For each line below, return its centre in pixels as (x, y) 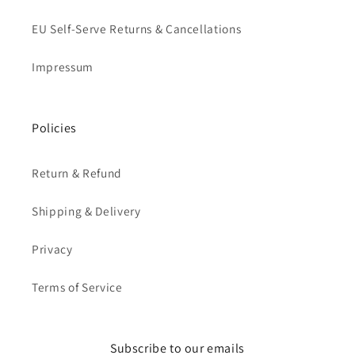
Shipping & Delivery (86, 210)
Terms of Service (77, 286)
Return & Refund (77, 172)
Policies (54, 128)
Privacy (52, 248)
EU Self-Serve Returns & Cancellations (137, 28)
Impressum (63, 66)
